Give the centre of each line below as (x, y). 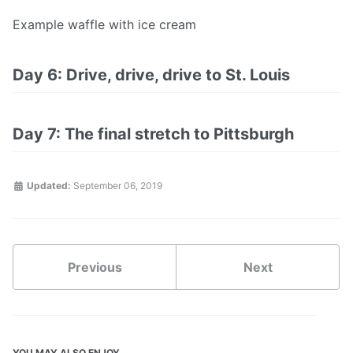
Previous (95, 268)
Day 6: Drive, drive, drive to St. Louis (151, 75)
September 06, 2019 (118, 186)
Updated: (48, 186)
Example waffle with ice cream (104, 25)
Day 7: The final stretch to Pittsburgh (153, 134)
